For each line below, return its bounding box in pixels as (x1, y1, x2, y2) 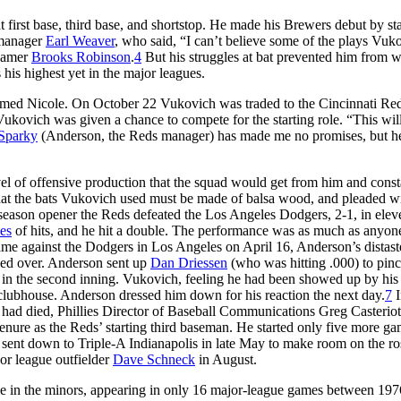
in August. (195, 351, 257, 367)
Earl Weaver (46, 32, 115, 48)
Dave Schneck (113, 351, 195, 367)
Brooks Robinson (31, 48, 131, 64)
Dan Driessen (150, 254, 227, 270)
